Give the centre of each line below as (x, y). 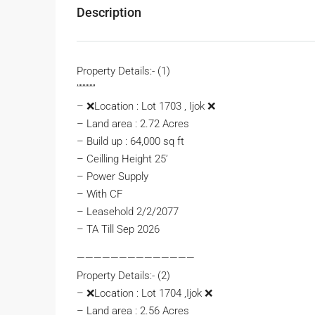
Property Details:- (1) (123, 71)
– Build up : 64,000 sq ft (130, 142)
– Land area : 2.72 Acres (133, 124)
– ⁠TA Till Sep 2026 (118, 230)
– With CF (99, 194)
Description (109, 13)
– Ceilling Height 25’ (122, 159)
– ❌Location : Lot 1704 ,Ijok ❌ (144, 294)
